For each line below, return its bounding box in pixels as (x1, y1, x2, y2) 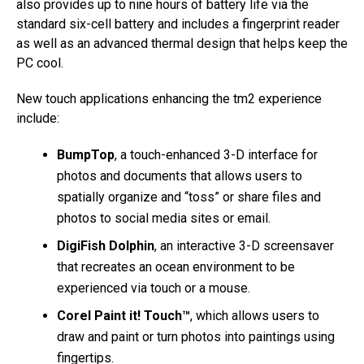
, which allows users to (190, 307, 319, 323)
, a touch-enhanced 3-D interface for (115, 146, 318, 162)
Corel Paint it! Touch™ (57, 307, 190, 323)
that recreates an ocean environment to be (57, 258, 295, 275)
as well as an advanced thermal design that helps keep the (16, 35, 348, 51)
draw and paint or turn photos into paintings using (57, 328, 335, 344)
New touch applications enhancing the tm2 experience (16, 90, 322, 106)
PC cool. (16, 54, 63, 71)
